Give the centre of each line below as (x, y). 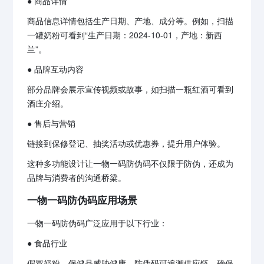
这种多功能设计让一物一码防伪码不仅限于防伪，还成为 (131, 164)
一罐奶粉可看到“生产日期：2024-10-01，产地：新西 (125, 35)
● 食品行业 (47, 243)
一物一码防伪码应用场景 (82, 200)
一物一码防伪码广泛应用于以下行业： (98, 223)
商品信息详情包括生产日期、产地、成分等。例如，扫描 (131, 21)
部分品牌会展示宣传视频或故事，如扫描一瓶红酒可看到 (131, 89)
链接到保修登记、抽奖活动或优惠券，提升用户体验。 (126, 143)
